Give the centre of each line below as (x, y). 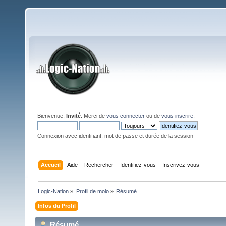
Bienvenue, (52, 116)
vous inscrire (177, 116)
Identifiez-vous (138, 165)
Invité (73, 116)
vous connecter (126, 116)
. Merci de (94, 116)
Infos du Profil (57, 206)
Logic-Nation (53, 191)
